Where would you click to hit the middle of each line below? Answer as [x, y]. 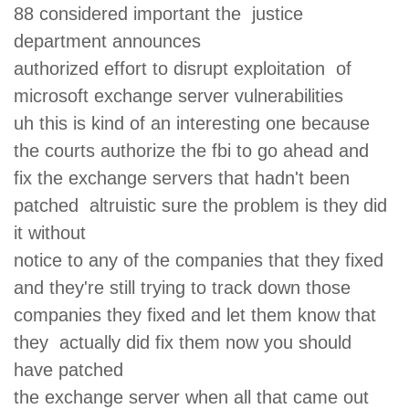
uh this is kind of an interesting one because [194, 123]
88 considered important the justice [158, 13]
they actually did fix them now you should [183, 342]
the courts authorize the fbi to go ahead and [197, 150]
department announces [113, 41]
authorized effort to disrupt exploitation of [183, 68]
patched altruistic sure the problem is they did [200, 205]
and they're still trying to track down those [188, 287]
